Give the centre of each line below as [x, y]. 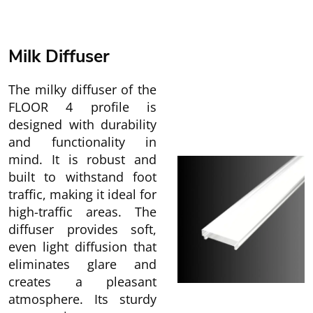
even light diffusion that [82, 247]
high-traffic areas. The [82, 212]
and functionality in [82, 142]
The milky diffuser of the [82, 89]
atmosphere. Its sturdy [82, 299]
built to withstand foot [82, 177]
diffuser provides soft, [82, 229]
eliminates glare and [82, 264]
